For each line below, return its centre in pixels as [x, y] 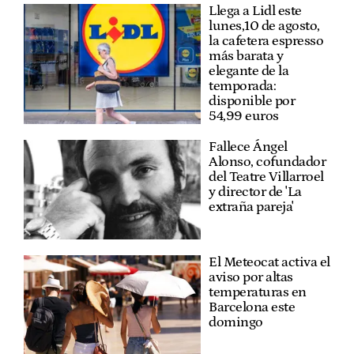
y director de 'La [255, 192]
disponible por [252, 101]
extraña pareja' [251, 207]
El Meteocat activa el [269, 262]
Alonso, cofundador [267, 162]
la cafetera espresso [266, 41]
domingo [236, 322]
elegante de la [249, 71]
